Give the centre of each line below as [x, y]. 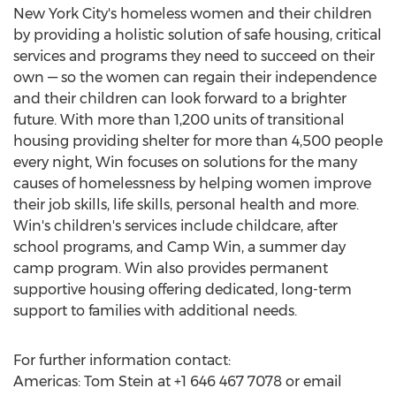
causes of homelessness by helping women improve [192, 183]
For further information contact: [122, 360]
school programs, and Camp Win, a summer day [179, 247]
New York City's [65, 14]
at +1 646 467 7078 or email [248, 381]
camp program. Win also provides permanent [171, 268]
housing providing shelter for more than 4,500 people [198, 141]
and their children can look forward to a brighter [180, 99]
